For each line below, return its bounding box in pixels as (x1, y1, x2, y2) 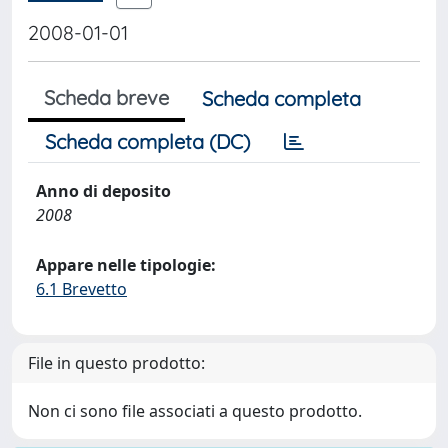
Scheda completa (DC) (45, 129, 250, 154)
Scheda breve (44, 85, 169, 110)
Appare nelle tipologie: (36, 254, 216, 276)
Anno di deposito (36, 180, 171, 202)
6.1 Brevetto (36, 278, 127, 300)
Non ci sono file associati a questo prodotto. (28, 400, 362, 422)
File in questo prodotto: (28, 352, 205, 374)
